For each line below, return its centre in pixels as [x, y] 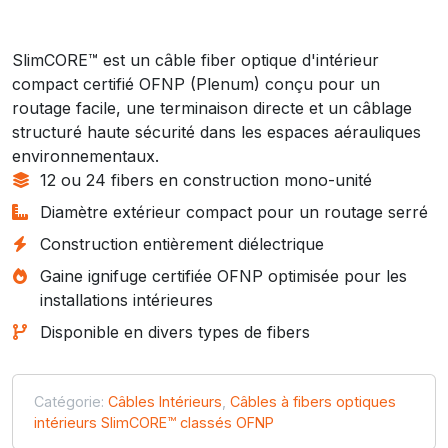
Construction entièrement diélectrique [182, 243]
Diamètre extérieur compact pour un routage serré [234, 211]
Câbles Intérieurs [165, 401]
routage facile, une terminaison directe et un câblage [212, 107]
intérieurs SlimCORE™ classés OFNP [154, 422]
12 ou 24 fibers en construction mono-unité [206, 179]
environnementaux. [85, 155]
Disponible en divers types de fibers [175, 331]
